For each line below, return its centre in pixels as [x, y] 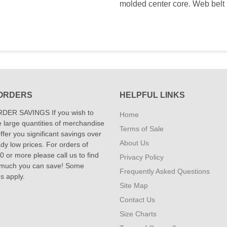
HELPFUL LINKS [152, 95]
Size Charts [138, 214]
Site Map [134, 185]
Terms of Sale [142, 129]
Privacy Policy [142, 157]
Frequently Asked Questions [165, 171]
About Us [134, 143]
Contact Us [137, 200]
